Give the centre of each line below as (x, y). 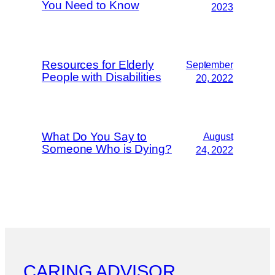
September (209, 64)
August (218, 136)
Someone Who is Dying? (107, 149)
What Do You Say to (95, 136)
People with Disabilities (102, 77)
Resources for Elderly (98, 64)
